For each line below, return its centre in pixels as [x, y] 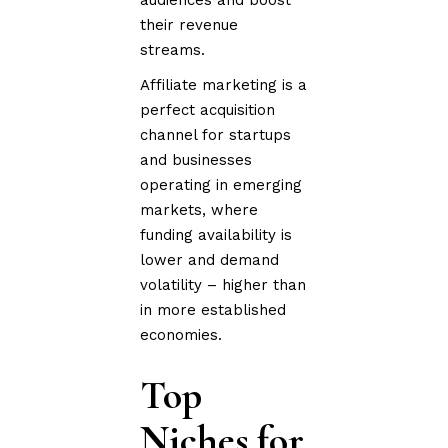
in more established [213, 309]
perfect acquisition [208, 109]
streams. [173, 49]
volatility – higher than [223, 284]
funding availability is [216, 234]
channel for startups [216, 134]
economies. [181, 334]
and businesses [196, 159]
